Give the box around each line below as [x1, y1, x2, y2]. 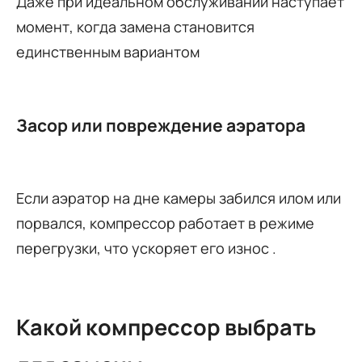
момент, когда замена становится [16, 16, 255, 36]
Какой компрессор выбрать [16, 312, 316, 343]
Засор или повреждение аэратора [16, 113, 305, 137]
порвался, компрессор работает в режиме [16, 213, 314, 233]
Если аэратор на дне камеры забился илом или [16, 187, 341, 208]
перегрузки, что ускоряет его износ [16, 238, 272, 258]
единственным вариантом [16, 41, 200, 61]
